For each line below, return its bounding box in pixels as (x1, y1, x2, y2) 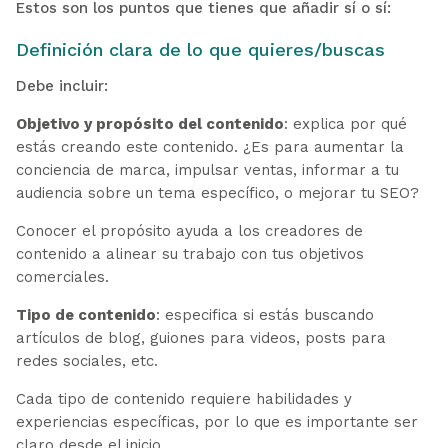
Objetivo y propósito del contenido (15, 114, 284, 133)
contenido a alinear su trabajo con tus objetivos (15, 244, 364, 263)
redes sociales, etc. (15, 351, 163, 370)
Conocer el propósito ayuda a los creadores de (15, 221, 363, 240)
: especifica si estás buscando (155, 305, 374, 324)
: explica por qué (283, 114, 407, 133)
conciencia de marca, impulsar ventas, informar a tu (15, 160, 399, 179)
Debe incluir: (15, 76, 108, 95)
